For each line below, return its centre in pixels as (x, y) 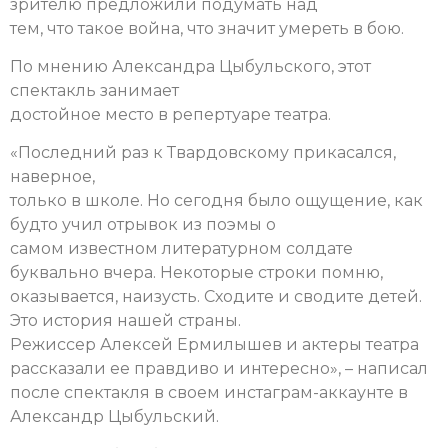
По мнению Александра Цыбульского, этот (190, 66)
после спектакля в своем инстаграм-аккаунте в (209, 393)
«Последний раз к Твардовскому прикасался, (203, 153)
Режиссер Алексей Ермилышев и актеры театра (214, 345)
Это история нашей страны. (125, 321)
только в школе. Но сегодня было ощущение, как (216, 201)
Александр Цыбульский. (114, 417)
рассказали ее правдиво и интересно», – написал (219, 369)
